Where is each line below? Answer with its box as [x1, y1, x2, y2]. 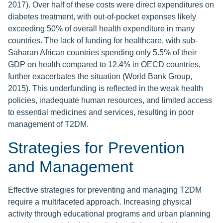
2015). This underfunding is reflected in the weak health [8, 84, 203, 93]
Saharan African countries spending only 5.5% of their [8, 48, 197, 57]
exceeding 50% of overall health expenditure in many [8, 24, 195, 33]
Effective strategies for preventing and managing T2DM [8, 186, 202, 195]
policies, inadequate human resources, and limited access [8, 96, 212, 105]
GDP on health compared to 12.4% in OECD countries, [8, 60, 201, 69]
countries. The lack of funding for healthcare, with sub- [8, 36, 198, 45]
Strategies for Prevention [8, 139, 185, 157]
